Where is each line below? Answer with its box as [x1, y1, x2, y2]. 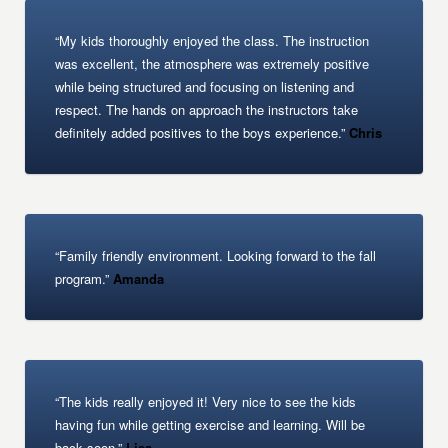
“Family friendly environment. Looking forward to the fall [55, 246, 377, 265]
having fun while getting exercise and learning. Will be [55, 415, 366, 434]
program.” [55, 269, 110, 288]
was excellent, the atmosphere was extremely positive [55, 54, 370, 73]
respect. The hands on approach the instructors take [55, 100, 359, 119]
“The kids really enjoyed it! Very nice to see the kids [55, 392, 357, 411]
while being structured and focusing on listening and [55, 77, 355, 96]
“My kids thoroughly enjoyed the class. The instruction [55, 31, 370, 50]
